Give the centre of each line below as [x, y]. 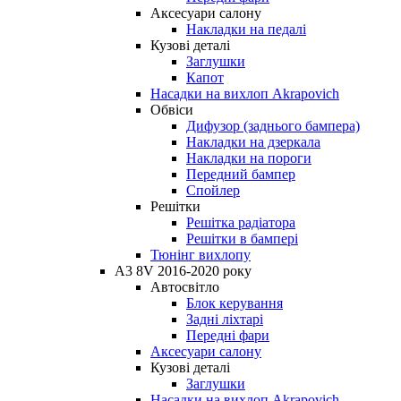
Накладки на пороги [249, 158]
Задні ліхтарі [225, 319]
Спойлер [213, 190]
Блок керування [235, 303]
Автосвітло [185, 286]
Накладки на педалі [246, 29]
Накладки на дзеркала [253, 141]
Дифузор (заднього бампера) [273, 125]
